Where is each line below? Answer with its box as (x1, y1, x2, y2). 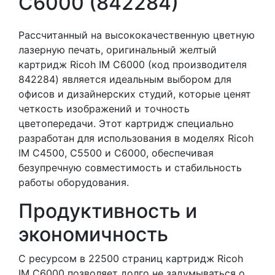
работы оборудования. (18, 176, 129, 189)
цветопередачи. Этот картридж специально (18, 117, 234, 130)
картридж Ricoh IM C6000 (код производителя (18, 58, 247, 71)
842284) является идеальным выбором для (18, 73, 231, 86)
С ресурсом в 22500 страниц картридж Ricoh (18, 252, 243, 265)
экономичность (18, 222, 168, 247)
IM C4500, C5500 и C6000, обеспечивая (18, 147, 214, 160)
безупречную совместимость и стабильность (18, 161, 242, 174)
